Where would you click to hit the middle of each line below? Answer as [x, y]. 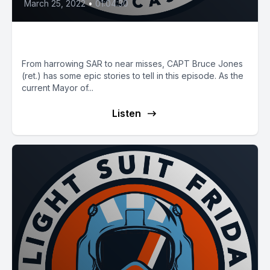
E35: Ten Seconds [84, 41]
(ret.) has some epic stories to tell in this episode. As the [133, 76]
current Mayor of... [58, 88]
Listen [127, 113]
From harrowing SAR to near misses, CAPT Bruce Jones [132, 64]
